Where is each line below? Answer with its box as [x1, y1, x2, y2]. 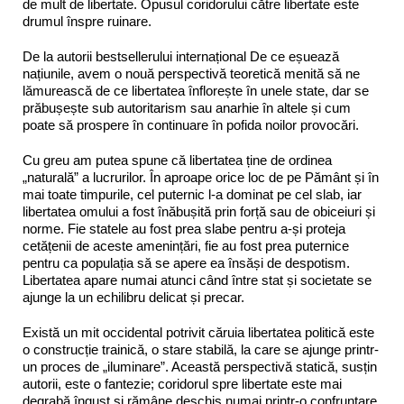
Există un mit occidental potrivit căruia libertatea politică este [23, 325, 374, 341]
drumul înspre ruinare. [23, 14, 151, 30]
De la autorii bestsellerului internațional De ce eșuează [23, 49, 339, 65]
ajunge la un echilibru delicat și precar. [23, 289, 244, 306]
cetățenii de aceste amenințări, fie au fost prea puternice [23, 238, 349, 254]
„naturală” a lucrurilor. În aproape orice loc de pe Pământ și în [23, 170, 379, 186]
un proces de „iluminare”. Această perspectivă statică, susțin [23, 359, 377, 375]
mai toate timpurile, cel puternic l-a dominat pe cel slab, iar [23, 187, 362, 203]
